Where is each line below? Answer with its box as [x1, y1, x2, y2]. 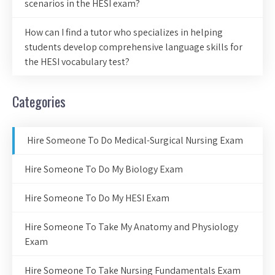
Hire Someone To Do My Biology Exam [25, 163, 183, 176]
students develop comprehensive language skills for [25, 41, 242, 54]
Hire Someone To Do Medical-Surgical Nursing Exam [27, 134, 243, 147]
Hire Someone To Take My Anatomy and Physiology [25, 220, 238, 234]
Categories [12, 91, 66, 112]
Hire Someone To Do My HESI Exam [25, 192, 169, 205]
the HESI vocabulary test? [25, 55, 130, 69]
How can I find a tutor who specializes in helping [25, 26, 223, 39]
